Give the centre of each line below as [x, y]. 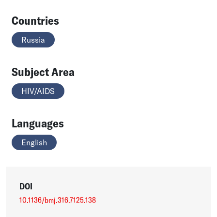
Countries [35, 20]
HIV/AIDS [38, 91]
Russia [33, 39]
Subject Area [43, 71]
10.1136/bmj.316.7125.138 [57, 200]
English [34, 142]
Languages [38, 123]
